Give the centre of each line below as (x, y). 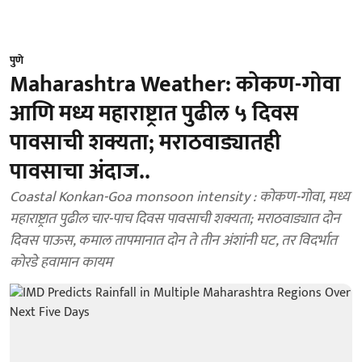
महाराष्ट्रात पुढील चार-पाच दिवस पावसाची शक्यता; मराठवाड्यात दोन (175, 219)
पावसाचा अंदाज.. (80, 172)
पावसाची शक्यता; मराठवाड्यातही (145, 143)
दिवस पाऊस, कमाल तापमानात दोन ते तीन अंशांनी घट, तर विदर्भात (173, 241)
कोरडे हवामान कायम (61, 263)
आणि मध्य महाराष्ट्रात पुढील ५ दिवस (154, 114)
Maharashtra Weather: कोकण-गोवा (175, 84)
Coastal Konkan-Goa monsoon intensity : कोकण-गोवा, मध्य (180, 197)
